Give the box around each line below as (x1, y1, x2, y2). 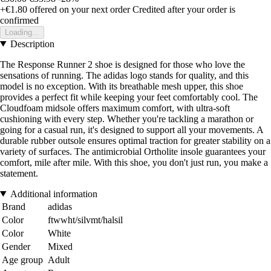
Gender (2, 241, 30, 252)
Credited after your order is (132, 4, 235, 15)
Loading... (5, 27, 39, 37)
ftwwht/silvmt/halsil (48, 214, 123, 225)
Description (10, 38, 54, 49)
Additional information (10, 188, 97, 199)
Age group (2, 254, 43, 265)
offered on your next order (27, 4, 130, 15)
